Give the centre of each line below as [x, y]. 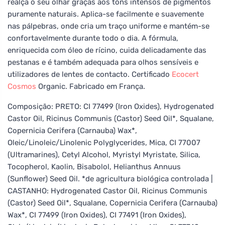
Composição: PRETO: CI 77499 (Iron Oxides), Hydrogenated [111, 106]
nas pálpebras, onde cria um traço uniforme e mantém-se [108, 26]
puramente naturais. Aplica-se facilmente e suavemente [106, 14]
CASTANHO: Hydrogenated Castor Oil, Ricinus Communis [107, 191]
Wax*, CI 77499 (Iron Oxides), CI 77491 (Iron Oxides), [97, 215]
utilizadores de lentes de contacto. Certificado [90, 74]
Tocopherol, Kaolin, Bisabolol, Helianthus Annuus [94, 166]
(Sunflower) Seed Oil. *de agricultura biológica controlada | [110, 179]
